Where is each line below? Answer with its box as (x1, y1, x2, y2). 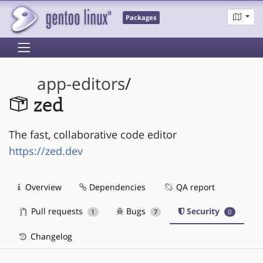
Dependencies (87, 181, 146, 193)
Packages (126, 14, 157, 22)
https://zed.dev (9, 143, 83, 158)
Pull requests (29, 205, 85, 217)
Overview (23, 181, 62, 193)
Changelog (28, 230, 72, 242)
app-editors (37, 73, 126, 95)
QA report (174, 181, 215, 193)
